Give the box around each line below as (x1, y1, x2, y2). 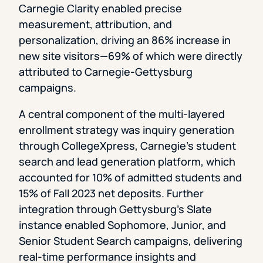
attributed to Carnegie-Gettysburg (19, 64, 193, 79)
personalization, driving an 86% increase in (19, 32, 231, 47)
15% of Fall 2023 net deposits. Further (19, 186, 204, 200)
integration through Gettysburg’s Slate (19, 201, 212, 216)
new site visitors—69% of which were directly (19, 48, 242, 63)
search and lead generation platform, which (19, 154, 235, 168)
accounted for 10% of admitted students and (19, 170, 242, 184)
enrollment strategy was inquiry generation (19, 122, 234, 137)
